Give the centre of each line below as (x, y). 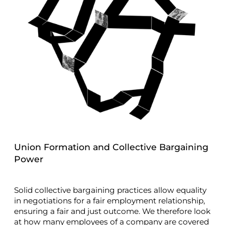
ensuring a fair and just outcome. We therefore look (112, 211)
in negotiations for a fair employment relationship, (109, 200)
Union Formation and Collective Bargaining (111, 147)
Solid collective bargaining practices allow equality (110, 190)
